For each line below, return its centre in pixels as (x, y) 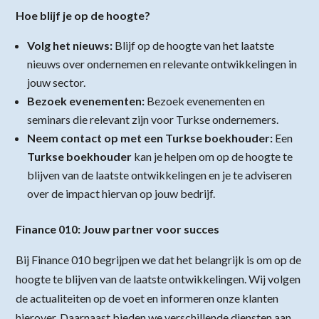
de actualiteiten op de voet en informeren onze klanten (147, 298)
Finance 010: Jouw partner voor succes (118, 229)
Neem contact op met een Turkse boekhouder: (150, 138)
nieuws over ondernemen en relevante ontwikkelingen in (162, 64)
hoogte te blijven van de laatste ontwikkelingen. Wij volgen (158, 279)
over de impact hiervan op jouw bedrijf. (121, 194)
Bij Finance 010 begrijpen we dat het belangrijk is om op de (159, 260)
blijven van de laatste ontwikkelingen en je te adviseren (160, 175)
